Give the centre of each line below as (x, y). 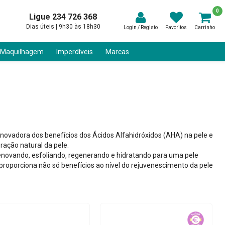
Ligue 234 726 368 (63, 17)
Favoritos (176, 27)
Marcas (117, 52)
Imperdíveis (75, 52)
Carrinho (205, 27)
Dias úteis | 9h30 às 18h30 (63, 27)
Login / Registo (141, 27)
